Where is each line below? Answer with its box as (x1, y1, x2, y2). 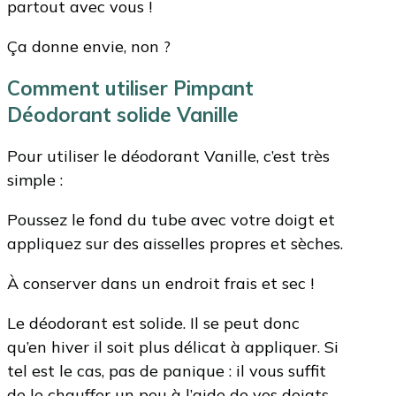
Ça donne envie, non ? (7, 36, 171, 57)
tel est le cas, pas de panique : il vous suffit (7, 360, 326, 381)
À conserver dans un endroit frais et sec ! (7, 272, 314, 293)
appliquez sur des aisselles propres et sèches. (7, 232, 343, 254)
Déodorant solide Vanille (7, 101, 239, 127)
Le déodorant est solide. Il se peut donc (7, 312, 300, 333)
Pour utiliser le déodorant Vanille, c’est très (7, 145, 330, 166)
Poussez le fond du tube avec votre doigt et (7, 209, 335, 230)
